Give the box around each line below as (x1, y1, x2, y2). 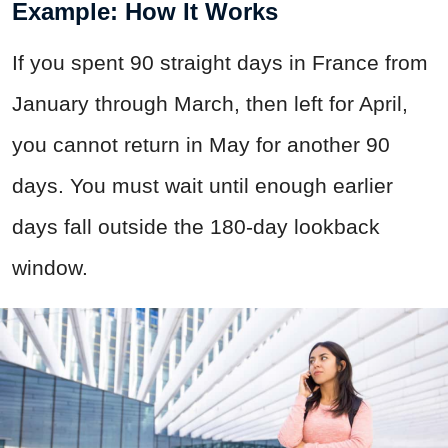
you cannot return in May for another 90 (12, 132, 390, 156)
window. (12, 255, 88, 279)
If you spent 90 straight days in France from (12, 50, 428, 74)
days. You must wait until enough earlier (12, 173, 393, 197)
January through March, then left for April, (12, 91, 408, 115)
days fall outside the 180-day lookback (12, 214, 380, 238)
